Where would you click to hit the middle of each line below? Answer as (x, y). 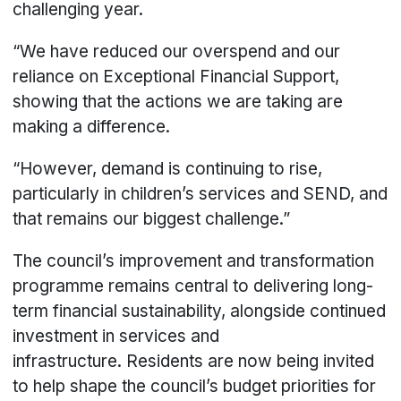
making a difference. (94, 127)
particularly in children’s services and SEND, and (200, 194)
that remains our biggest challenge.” (154, 219)
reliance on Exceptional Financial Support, (176, 77)
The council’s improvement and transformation (194, 261)
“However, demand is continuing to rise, (168, 169)
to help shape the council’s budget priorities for (195, 387)
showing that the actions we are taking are (178, 102)
